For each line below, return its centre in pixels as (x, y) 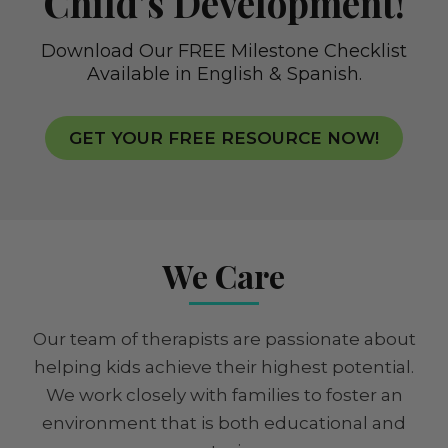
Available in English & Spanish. (224, 74)
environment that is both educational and (224, 423)
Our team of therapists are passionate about (224, 339)
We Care (224, 275)
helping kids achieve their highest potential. (224, 367)
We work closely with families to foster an (224, 395)
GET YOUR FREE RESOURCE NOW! (224, 138)
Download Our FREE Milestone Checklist (224, 51)
